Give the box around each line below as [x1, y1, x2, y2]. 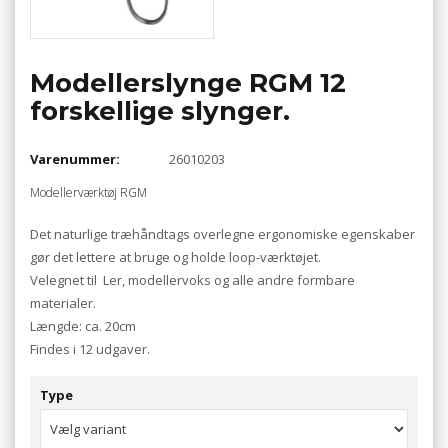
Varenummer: [30, 150, 120, 169]
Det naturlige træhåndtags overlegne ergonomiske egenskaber [30, 224, 415, 243]
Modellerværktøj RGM [30, 184, 147, 202]
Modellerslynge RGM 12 [30, 66, 346, 99]
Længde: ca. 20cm [30, 316, 136, 335]
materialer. [30, 293, 96, 312]
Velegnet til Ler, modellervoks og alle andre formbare [30, 270, 355, 289]
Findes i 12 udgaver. [30, 339, 150, 358]
